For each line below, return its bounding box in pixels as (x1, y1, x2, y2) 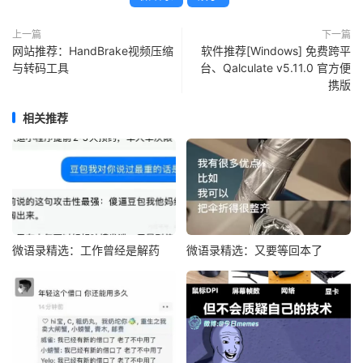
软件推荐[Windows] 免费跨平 (201, 43, 351, 58)
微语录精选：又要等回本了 (186, 242, 323, 257)
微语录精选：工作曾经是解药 (12, 242, 160, 257)
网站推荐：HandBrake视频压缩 (12, 43, 173, 58)
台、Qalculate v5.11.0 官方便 (200, 60, 351, 75)
